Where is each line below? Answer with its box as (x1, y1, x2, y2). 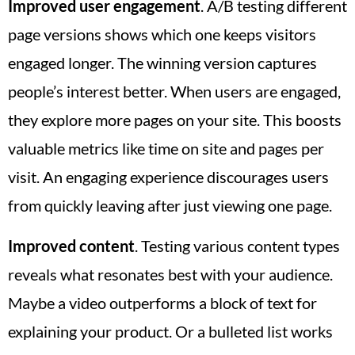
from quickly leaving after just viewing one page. (8, 196, 332, 216)
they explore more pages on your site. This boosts (8, 110, 342, 130)
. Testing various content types (135, 235, 340, 255)
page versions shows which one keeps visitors (8, 25, 316, 44)
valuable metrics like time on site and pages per (8, 139, 324, 158)
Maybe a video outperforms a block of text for (8, 292, 317, 312)
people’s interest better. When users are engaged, (8, 82, 341, 101)
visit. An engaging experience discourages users (8, 167, 329, 187)
